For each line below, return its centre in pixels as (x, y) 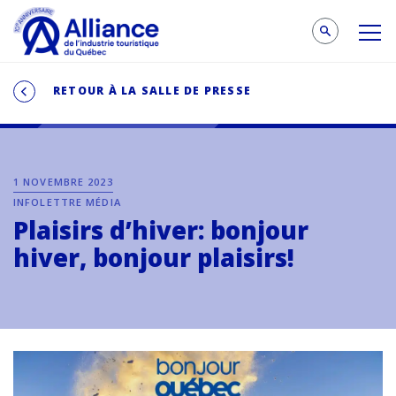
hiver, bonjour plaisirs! (154, 258)
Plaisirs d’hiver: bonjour (161, 230)
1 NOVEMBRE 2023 (63, 182)
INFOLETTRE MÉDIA (67, 202)
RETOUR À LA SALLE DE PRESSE (152, 90)
